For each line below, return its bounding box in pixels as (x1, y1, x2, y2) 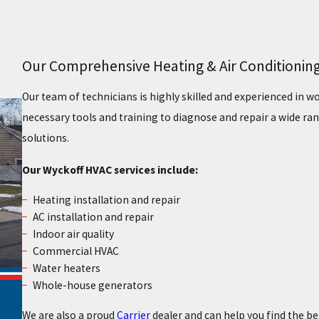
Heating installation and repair (33, 192, 181, 206)
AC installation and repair (33, 209, 155, 224)
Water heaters (33, 261, 101, 276)
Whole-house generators (33, 278, 153, 293)
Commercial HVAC (33, 244, 120, 258)
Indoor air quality (33, 227, 115, 241)
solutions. (21, 131, 69, 145)
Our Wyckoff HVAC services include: (21, 162, 198, 177)
